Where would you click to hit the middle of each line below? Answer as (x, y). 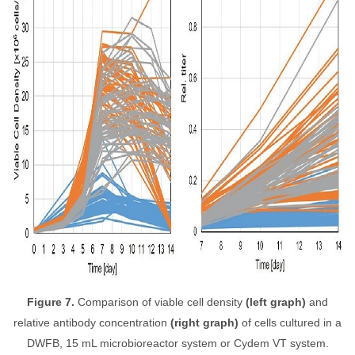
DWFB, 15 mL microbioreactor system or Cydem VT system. (177, 343)
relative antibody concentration (92, 323)
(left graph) (274, 302)
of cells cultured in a (292, 323)
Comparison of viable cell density (160, 302)
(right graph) (206, 323)
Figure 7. (52, 302)
